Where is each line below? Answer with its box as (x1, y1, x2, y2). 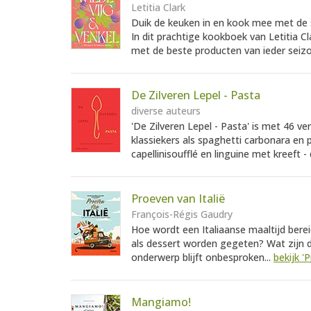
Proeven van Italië (131, 191, 225, 207)
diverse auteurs (131, 104, 201, 118)
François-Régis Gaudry (131, 208, 233, 221)
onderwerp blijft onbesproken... (131, 251, 274, 264)
